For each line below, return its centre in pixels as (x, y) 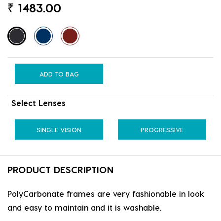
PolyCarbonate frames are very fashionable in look (106, 193)
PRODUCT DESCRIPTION (60, 169)
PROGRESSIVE (162, 129)
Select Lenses (38, 103)
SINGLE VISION (59, 129)
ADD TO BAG (59, 74)
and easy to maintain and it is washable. (84, 207)
